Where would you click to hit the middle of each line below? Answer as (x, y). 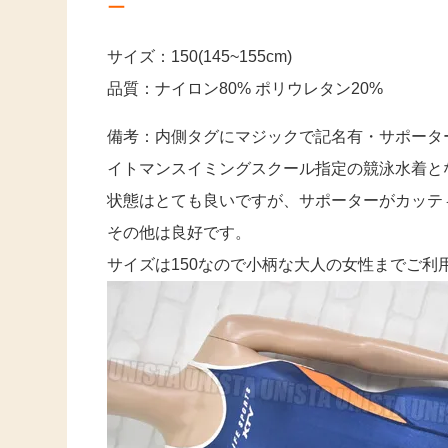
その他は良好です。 (179, 233)
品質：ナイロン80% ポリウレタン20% (245, 89)
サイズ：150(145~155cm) (200, 57)
